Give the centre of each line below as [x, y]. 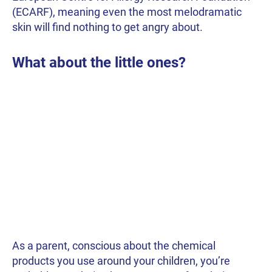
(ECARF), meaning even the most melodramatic [127, 12]
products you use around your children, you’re [121, 260]
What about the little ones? [99, 63]
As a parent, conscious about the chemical [114, 245]
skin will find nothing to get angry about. [107, 27]
